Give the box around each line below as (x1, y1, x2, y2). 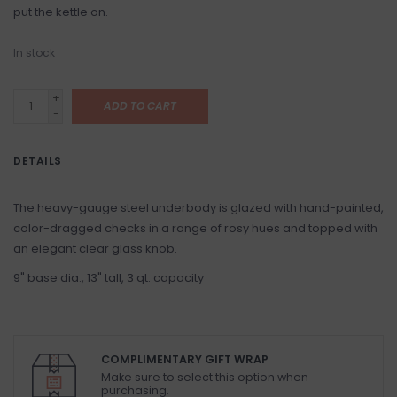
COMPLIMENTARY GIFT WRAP (101, 352, 269, 367)
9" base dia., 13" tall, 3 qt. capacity (13, 269, 204, 286)
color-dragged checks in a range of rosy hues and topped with (13, 220, 378, 237)
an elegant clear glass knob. (13, 240, 177, 257)
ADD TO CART (104, 98, 176, 113)
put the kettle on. (13, 4, 108, 20)
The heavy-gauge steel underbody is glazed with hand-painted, (13, 199, 384, 216)
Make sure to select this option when (101, 370, 308, 385)
